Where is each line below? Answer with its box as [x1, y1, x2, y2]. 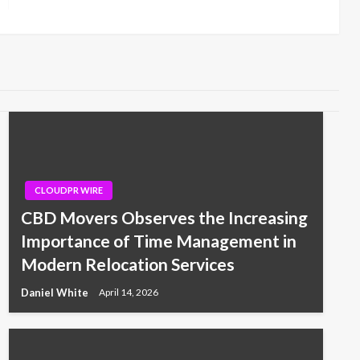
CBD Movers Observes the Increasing [20, 207, 308, 228]
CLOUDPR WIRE [34, 185, 103, 196]
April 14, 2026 [98, 286, 158, 299]
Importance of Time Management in [20, 231, 297, 252]
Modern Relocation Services [20, 254, 235, 275]
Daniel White [20, 286, 91, 300]
